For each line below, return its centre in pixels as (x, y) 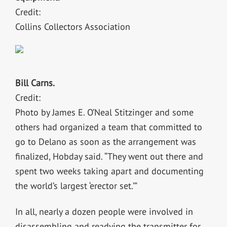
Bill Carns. (35, 83)
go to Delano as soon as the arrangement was (105, 141)
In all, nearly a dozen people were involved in (104, 211)
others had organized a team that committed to (108, 127)
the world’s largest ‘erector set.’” (76, 185)
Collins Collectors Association (72, 27)
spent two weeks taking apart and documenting (109, 171)
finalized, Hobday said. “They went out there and (109, 156)
